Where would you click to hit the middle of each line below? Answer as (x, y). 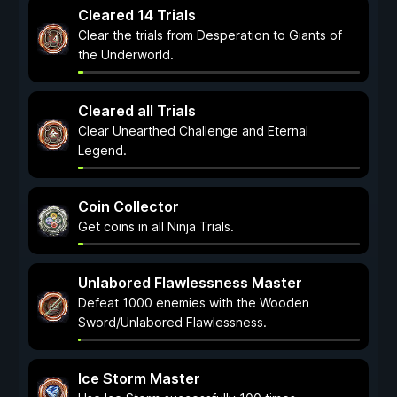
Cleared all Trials (137, 111)
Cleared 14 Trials (137, 15)
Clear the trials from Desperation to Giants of (210, 35)
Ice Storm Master (139, 378)
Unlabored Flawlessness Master (190, 283)
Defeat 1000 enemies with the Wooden (194, 303)
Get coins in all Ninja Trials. (156, 226)
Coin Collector (128, 206)
